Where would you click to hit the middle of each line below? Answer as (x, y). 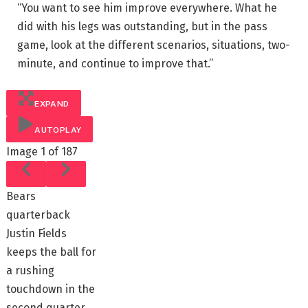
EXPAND (52, 103)
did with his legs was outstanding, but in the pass (142, 26)
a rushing (31, 270)
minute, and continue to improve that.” (115, 64)
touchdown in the (51, 289)
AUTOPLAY (58, 130)
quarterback (38, 214)
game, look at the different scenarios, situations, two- (154, 45)
